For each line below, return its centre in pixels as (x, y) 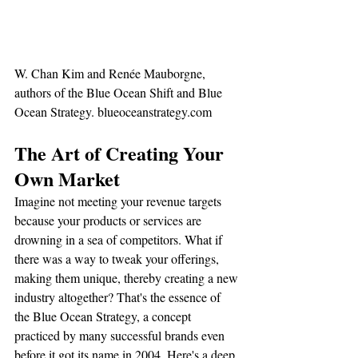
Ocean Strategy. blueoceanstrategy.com (115, 112)
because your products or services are (109, 221)
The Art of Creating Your (121, 153)
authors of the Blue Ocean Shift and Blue (120, 93)
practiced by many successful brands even (121, 336)
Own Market (67, 179)
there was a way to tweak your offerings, (118, 259)
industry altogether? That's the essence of (119, 297)
